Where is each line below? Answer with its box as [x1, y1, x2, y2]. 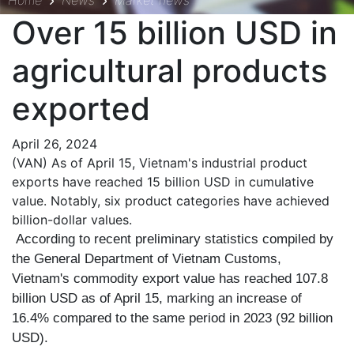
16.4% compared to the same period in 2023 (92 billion [12, 311, 333, 326]
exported [12, 89, 150, 128]
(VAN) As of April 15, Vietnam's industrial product [12, 155, 307, 171]
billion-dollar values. [12, 212, 132, 228]
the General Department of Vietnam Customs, [12, 251, 281, 266]
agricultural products [12, 51, 327, 90]
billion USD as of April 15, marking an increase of [12, 291, 302, 306]
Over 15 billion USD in [12, 13, 337, 52]
